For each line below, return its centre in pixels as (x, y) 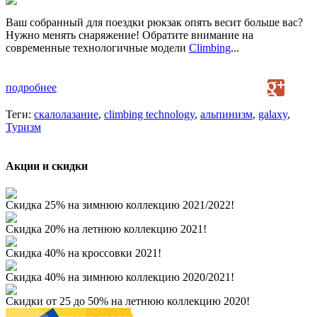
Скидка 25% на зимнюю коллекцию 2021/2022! (120, 205)
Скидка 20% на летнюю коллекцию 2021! (106, 229)
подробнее (31, 87)
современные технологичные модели (97, 47)
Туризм (23, 127)
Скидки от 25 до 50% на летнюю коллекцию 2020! (128, 301)
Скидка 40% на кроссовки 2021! (83, 253)
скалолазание (66, 114)
